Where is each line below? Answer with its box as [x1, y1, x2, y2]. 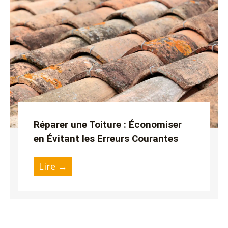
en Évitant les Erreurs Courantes [34, 133, 179, 145]
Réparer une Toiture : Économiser [34, 119, 182, 131]
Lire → [39, 160, 68, 173]
